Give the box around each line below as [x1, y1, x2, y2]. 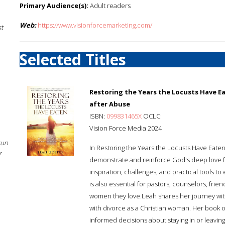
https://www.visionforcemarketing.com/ [38, 21, 152, 30]
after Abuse [89, 99, 130, 108]
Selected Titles [20, 49, 126, 70]
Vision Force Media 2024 [89, 124, 162, 133]
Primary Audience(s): [20, 1, 88, 10]
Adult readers [88, 1, 131, 10]
